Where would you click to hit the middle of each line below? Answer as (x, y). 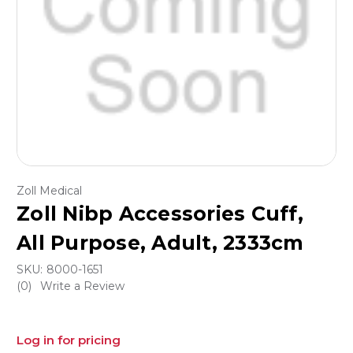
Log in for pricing (69, 340)
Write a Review (82, 286)
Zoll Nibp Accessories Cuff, (160, 214)
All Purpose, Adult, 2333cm (160, 243)
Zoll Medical (49, 191)
